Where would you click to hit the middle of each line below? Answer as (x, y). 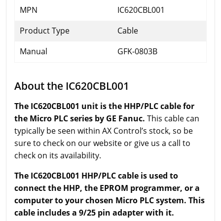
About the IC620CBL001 (72, 86)
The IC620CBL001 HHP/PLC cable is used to (96, 176)
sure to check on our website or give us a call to (102, 143)
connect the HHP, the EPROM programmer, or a (107, 188)
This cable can (172, 119)
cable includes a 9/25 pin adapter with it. (95, 213)
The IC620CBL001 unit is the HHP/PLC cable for (104, 106)
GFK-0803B (137, 52)
